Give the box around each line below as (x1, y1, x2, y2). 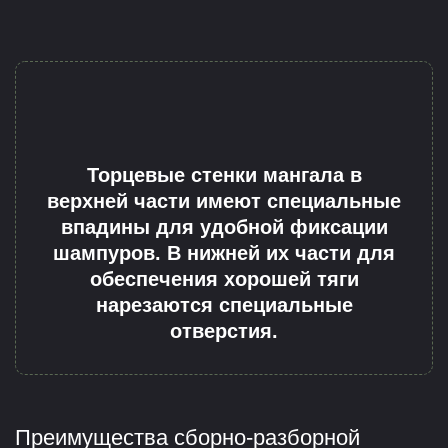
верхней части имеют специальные (47, 189, 401, 212)
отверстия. (170, 319, 278, 342)
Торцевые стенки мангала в (86, 163, 362, 186)
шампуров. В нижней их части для (53, 241, 395, 264)
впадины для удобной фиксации (60, 215, 388, 238)
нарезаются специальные (95, 293, 353, 316)
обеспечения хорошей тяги (89, 267, 359, 290)
